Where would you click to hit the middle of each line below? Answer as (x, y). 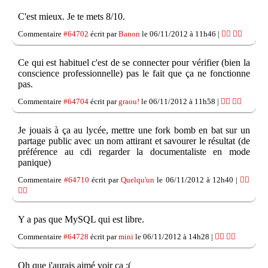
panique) (34, 163)
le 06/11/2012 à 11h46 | (181, 34)
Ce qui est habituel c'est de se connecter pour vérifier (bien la (134, 63)
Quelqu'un (138, 180)
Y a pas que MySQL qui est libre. (81, 220)
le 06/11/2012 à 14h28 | (174, 237)
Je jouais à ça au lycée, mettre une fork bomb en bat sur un (134, 130)
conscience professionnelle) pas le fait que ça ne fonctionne (134, 74)
